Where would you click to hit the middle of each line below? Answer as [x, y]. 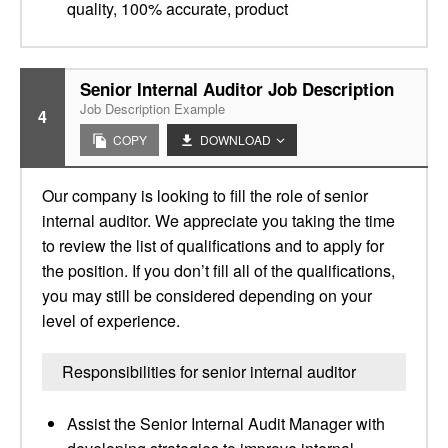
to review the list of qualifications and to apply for [213, 245]
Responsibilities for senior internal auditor [209, 371]
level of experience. [111, 320]
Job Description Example [152, 108]
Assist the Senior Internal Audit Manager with [226, 423]
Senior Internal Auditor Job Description [237, 89]
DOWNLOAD [235, 139]
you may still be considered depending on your [207, 295]
